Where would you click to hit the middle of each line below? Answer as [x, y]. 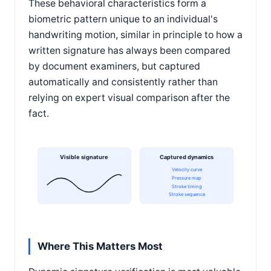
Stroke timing [187, 186]
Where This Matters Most [100, 246]
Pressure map [187, 178]
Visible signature [84, 157]
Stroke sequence [187, 195]
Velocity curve [187, 170]
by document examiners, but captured [114, 67]
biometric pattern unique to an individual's [123, 19]
